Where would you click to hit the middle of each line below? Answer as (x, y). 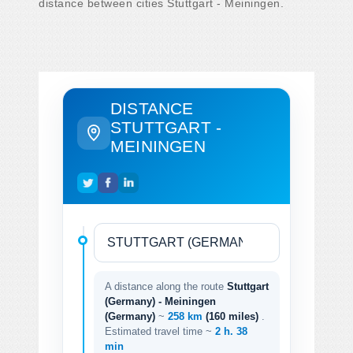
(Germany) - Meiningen (160, 301)
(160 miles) (234, 316)
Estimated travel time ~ (160, 331)
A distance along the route (166, 286)
